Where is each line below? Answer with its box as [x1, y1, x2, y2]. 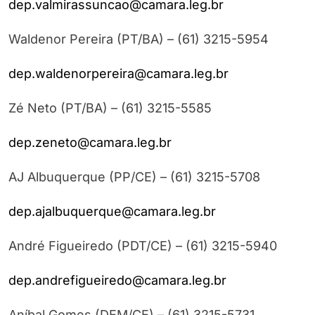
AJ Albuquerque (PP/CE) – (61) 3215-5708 [8, 169, 260, 185]
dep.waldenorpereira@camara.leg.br [8, 66, 229, 82]
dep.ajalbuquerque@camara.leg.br [8, 204, 216, 219]
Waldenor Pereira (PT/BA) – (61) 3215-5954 [8, 32, 269, 47]
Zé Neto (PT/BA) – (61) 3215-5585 [8, 101, 212, 116]
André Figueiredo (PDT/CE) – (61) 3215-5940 [8, 238, 277, 254]
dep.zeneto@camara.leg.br [8, 135, 172, 150]
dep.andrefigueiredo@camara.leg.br [8, 273, 226, 288]
